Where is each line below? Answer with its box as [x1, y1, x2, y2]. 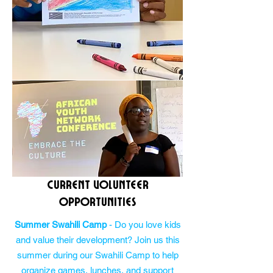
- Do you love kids [108, 219, 181, 230]
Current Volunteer [46, 179, 149, 191]
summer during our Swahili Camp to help [16, 250, 179, 260]
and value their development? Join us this [15, 235, 180, 245]
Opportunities [59, 196, 136, 208]
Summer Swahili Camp [14, 219, 109, 230]
